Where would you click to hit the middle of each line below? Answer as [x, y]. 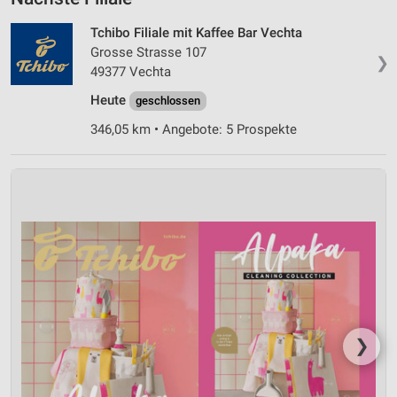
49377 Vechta [131, 71]
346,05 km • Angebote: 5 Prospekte [194, 129]
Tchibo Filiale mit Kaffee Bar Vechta [196, 32]
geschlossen [168, 100]
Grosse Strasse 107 [148, 52]
